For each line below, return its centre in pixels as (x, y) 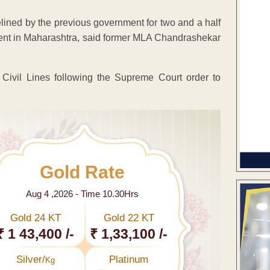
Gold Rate (82, 172)
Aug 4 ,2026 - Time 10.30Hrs (82, 193)
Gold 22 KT (129, 218)
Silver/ (30, 259)
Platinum (129, 259)
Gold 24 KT (35, 218)
